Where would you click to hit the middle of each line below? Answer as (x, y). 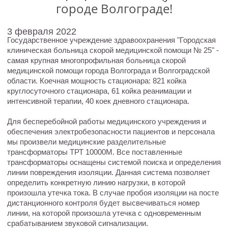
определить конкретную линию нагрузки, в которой (96, 182)
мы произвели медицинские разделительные (86, 142)
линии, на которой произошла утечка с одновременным (104, 213)
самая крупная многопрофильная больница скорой (96, 60)
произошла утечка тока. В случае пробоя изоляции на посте (113, 193)
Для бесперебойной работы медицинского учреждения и (106, 121)
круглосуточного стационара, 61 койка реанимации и (99, 91)
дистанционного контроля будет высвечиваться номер (103, 203)
